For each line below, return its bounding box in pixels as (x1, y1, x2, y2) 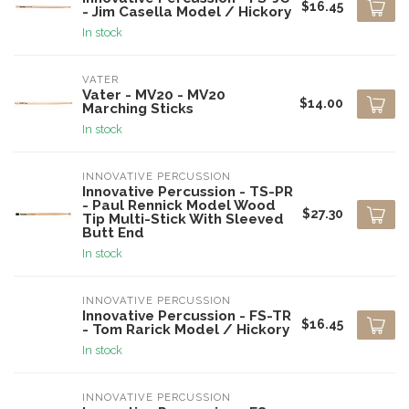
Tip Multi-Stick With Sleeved (82, 211, 284, 227)
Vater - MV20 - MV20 (82, 87, 225, 103)
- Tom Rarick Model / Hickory (82, 321, 289, 338)
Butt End (82, 225, 144, 241)
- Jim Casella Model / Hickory (82, 4, 291, 20)
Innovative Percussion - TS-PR (82, 184, 293, 200)
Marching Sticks (82, 100, 194, 117)
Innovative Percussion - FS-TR (82, 308, 291, 324)
